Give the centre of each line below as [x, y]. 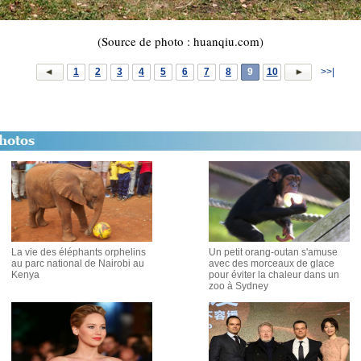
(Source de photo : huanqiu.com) [180, 41]
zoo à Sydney [239, 286]
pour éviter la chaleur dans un [274, 275]
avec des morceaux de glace [272, 263]
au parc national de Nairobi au [78, 263]
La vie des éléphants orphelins [79, 252]
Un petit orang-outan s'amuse [273, 252]
